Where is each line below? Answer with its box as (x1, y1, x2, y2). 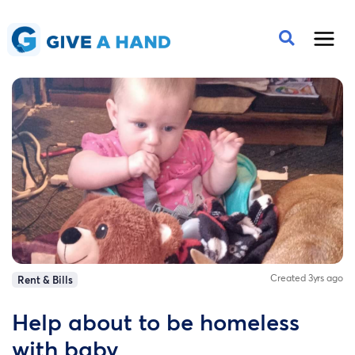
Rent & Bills (17, 273, 73, 288)
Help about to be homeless (12, 307, 300, 338)
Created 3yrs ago (270, 272, 343, 284)
